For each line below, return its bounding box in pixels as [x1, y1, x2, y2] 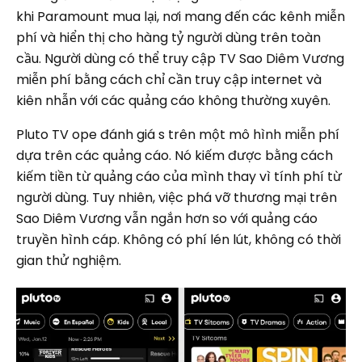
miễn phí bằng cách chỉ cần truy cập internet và [16, 70, 322, 89]
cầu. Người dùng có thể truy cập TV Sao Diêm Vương [16, 49, 344, 68]
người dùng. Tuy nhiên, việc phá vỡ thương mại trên [16, 188, 337, 207]
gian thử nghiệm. [16, 251, 121, 270]
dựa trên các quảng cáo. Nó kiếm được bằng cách [16, 146, 333, 165]
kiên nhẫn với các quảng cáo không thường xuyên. [16, 91, 330, 110]
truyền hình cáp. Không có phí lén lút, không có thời [16, 230, 341, 249]
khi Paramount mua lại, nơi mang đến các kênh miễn [16, 7, 345, 26]
